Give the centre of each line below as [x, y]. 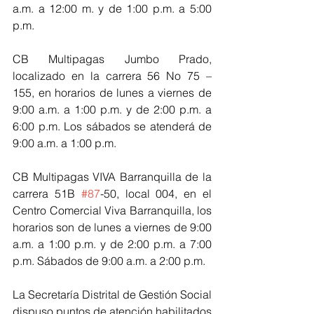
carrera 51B [47, 193]
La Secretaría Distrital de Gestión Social [112, 294]
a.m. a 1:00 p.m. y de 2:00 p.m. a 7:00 [112, 244]
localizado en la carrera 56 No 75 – [112, 75]
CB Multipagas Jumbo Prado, [112, 59]
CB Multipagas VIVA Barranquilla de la [112, 176]
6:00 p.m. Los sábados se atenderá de [112, 126]
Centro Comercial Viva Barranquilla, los [112, 210]
